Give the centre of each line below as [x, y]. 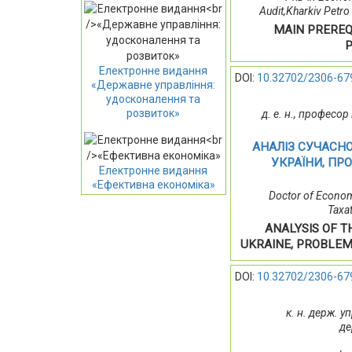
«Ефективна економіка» [153, 184]
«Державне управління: [154, 84]
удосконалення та [154, 99]
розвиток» [154, 113]
